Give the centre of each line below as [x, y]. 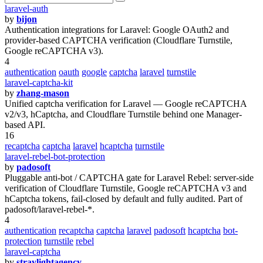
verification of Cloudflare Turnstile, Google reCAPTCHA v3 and [126, 188]
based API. [25, 125]
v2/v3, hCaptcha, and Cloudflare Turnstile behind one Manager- [123, 114]
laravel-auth [26, 9]
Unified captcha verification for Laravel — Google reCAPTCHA [126, 104]
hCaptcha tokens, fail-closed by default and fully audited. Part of [124, 199]
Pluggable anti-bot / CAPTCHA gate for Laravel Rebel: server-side [129, 178]
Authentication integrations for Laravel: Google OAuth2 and [117, 30]
